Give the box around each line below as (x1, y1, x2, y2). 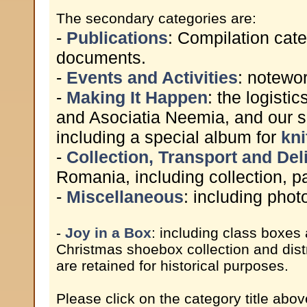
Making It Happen (66, 88, 208, 107)
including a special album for (56, 127, 281, 147)
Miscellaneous (66, 187, 184, 206)
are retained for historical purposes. (56, 258, 288, 273)
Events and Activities (66, 68, 238, 87)
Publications (66, 28, 168, 47)
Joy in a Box (65, 225, 151, 241)
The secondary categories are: (56, 10, 256, 26)
